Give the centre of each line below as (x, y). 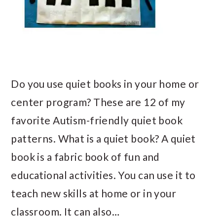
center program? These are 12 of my (98, 102)
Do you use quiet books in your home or (105, 84)
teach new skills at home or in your (94, 193)
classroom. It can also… (65, 211)
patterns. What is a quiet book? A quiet (103, 138)
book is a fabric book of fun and (85, 157)
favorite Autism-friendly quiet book (97, 120)
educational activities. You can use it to (103, 175)
